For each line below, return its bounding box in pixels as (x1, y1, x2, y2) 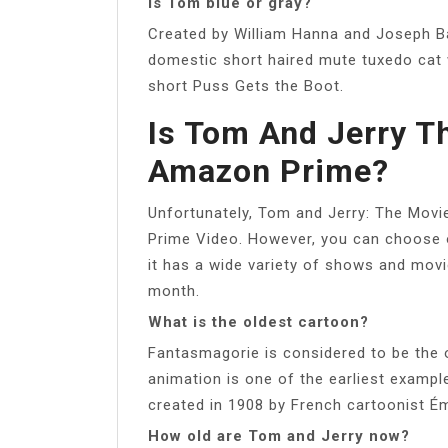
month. (148, 281, 200, 300)
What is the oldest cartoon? (148, 312, 369, 331)
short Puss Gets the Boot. (148, 76, 344, 95)
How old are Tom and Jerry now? (148, 426, 410, 445)
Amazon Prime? (148, 151, 389, 190)
